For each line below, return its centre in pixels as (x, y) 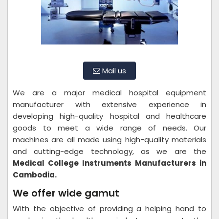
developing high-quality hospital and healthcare (109, 116)
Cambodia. (35, 175)
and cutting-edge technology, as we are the (109, 151)
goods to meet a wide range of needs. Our (109, 128)
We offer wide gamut (66, 193)
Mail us (113, 71)
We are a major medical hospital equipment (109, 93)
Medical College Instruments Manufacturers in (109, 163)
